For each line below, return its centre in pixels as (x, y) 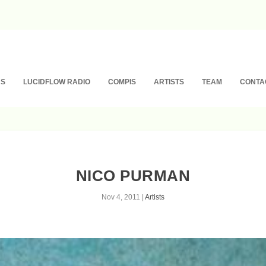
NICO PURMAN (133, 176)
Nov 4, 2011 (121, 197)
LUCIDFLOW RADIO (57, 82)
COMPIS (122, 82)
